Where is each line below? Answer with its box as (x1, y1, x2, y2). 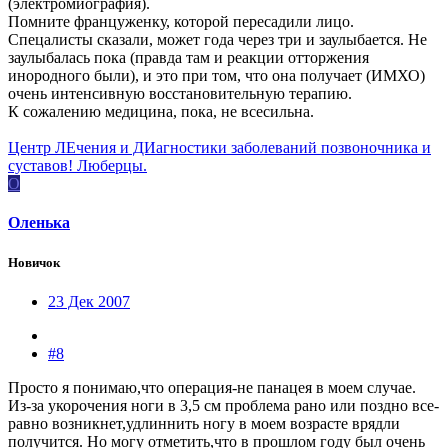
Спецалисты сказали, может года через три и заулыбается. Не (8, 31, 427, 49)
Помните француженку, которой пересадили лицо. (8, 13, 354, 31)
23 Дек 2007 (48, 292, 130, 310)
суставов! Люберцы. (8, 157, 147, 175)
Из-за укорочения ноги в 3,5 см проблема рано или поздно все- (8, 396, 439, 414)
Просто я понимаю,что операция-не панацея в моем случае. (8, 378, 416, 396)
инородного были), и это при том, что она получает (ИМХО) (8, 67, 425, 85)
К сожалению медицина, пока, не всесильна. (8, 103, 314, 121)
